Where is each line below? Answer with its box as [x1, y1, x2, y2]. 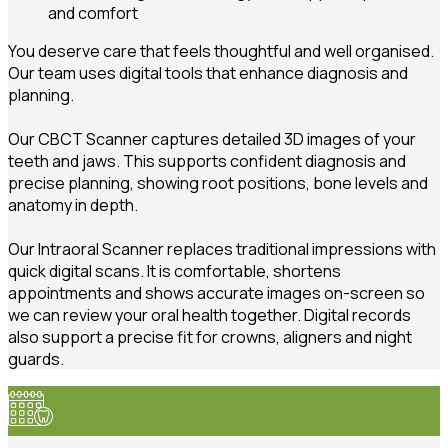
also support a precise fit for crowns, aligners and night [8, 326, 412, 348]
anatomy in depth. [8, 194, 138, 216]
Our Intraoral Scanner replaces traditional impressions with [8, 238, 436, 260]
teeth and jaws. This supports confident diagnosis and [8, 150, 406, 172]
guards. [8, 348, 64, 370]
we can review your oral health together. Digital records [8, 304, 411, 326]
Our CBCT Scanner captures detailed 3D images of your [8, 128, 416, 150]
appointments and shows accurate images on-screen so [8, 282, 425, 304]
